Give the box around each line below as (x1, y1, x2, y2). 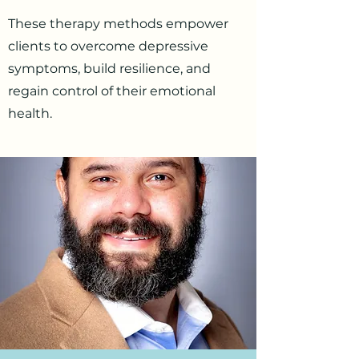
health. (8, 106, 52, 121)
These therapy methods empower (8, 16, 228, 31)
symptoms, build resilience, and (8, 61, 211, 76)
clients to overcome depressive (8, 38, 208, 54)
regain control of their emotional (8, 83, 216, 99)
